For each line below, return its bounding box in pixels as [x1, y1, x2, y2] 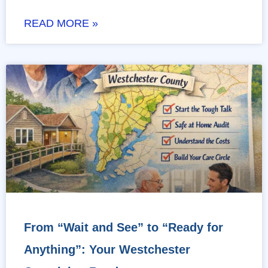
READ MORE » [24, 17, 98, 30]
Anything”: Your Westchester [24, 243, 190, 257]
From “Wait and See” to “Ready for [24, 221, 223, 234]
